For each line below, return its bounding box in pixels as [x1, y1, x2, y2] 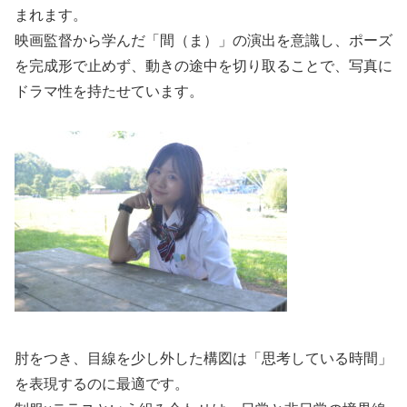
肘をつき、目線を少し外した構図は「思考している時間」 [15, 350, 392, 366]
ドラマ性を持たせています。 [15, 84, 203, 100]
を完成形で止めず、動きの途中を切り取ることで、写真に [15, 58, 392, 74]
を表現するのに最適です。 [15, 375, 189, 392]
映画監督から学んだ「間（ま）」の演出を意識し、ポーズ [15, 33, 392, 49]
